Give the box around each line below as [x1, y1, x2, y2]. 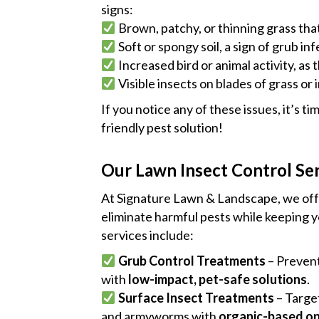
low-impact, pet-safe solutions [128, 271, 307, 287]
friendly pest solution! [101, 120, 223, 135]
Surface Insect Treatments [117, 290, 274, 305]
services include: [101, 227, 194, 243]
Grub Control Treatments [117, 253, 266, 268]
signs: [101, 1, 133, 17]
